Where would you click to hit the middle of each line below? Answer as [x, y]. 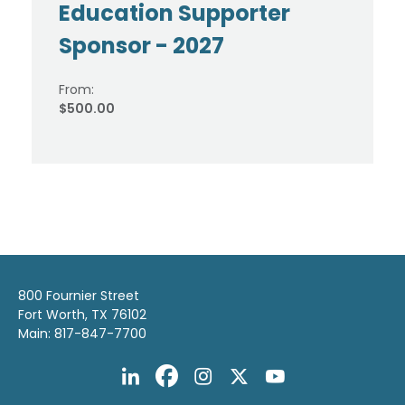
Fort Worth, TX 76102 [82, 315]
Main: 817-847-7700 [82, 334]
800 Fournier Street [79, 296]
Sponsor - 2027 [141, 46]
